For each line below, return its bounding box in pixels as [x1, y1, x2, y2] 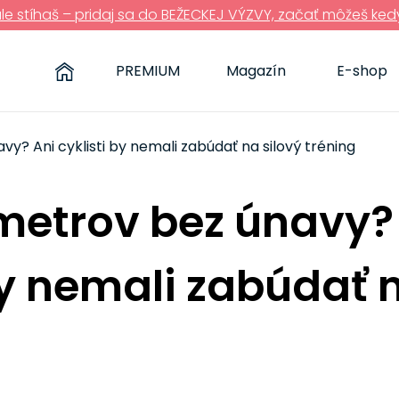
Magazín [226, 60, 286, 81]
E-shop [337, 60, 387, 81]
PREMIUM [116, 60, 180, 81]
